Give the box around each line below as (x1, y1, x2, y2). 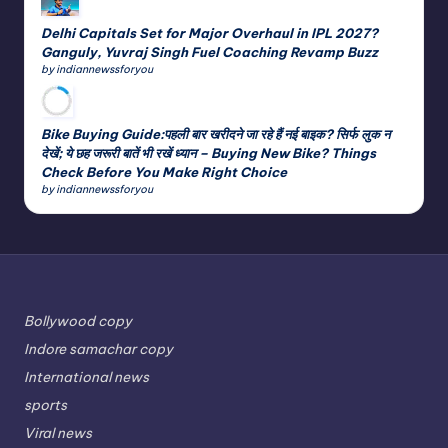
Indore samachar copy (24, 340, 173, 359)
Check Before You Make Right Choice (41, 163, 287, 180)
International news (24, 368, 149, 387)
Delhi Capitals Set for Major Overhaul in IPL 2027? (41, 24, 378, 41)
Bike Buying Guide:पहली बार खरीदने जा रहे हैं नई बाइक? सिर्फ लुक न (41, 125, 390, 142)
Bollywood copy (24, 312, 132, 331)
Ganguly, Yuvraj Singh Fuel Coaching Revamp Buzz (41, 43, 378, 60)
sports (24, 396, 67, 415)
